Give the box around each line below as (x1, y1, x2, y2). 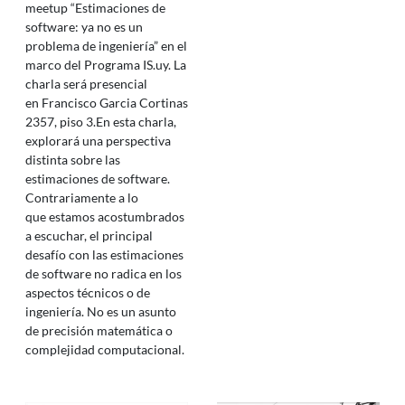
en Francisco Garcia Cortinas (25, 95, 188, 110)
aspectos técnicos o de (25, 285, 150, 300)
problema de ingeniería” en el (25, 38, 187, 53)
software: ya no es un (25, 19, 143, 34)
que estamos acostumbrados (25, 209, 184, 224)
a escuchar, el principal (25, 228, 153, 243)
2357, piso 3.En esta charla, (25, 114, 176, 129)
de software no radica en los (25, 266, 182, 281)
